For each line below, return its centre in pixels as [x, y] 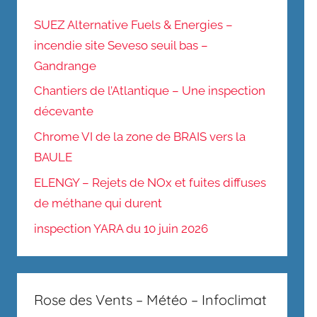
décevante [64, 111]
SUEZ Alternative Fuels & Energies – [133, 24]
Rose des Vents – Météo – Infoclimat [150, 299]
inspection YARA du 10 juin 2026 [121, 228]
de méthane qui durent [98, 203]
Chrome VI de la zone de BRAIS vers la [140, 137]
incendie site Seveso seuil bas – [121, 45]
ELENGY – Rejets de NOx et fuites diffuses [150, 182]
